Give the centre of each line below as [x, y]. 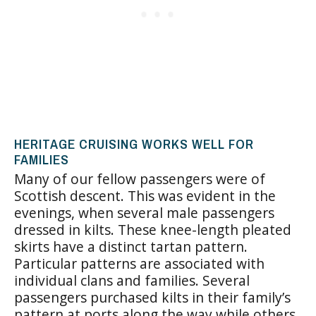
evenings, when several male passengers [144, 212]
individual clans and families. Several [132, 280]
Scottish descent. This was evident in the [145, 195]
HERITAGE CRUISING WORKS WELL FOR [134, 144]
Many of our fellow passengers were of [140, 178]
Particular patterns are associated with [139, 263]
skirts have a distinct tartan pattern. [131, 246]
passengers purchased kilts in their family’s [152, 297]
